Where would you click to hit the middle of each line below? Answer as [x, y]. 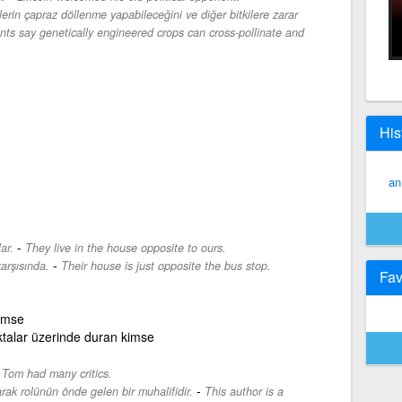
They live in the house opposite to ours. [125, 247]
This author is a [244, 391]
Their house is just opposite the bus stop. [166, 265]
